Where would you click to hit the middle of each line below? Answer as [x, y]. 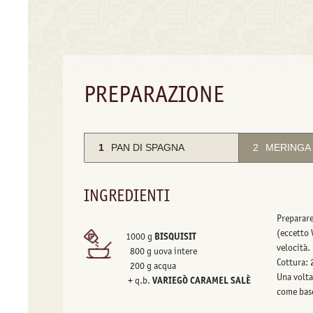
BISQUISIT [175, 236]
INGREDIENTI [127, 195]
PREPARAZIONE [154, 94]
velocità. [293, 248]
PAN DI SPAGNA [148, 147]
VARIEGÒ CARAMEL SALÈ [202, 281]
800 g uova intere [161, 251]
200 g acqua [151, 266]
